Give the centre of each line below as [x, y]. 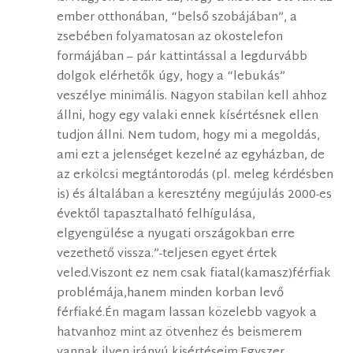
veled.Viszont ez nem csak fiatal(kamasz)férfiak [194, 274]
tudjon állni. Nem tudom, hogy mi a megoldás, [189, 136]
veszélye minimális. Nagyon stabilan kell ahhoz [192, 97]
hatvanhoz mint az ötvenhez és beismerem [180, 333]
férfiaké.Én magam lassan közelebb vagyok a [187, 314]
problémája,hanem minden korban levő [171, 294]
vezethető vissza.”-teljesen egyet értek [167, 255]
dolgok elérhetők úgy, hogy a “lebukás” [171, 77]
